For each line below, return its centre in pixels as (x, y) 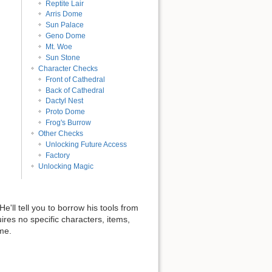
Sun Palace (65, 25)
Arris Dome (64, 14)
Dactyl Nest (65, 101)
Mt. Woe (59, 47)
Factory (58, 155)
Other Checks (60, 134)
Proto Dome (66, 112)
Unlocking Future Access (87, 144)
